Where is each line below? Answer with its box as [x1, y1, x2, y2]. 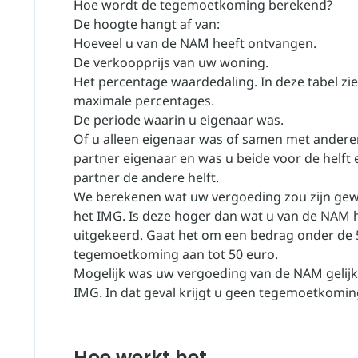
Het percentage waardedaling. [74, 73, 261, 90]
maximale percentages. [74, 92, 214, 109]
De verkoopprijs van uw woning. [74, 54, 268, 71]
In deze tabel [261, 73, 338, 90]
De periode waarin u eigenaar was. [74, 111, 284, 129]
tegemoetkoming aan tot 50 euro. [74, 245, 278, 263]
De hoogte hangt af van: [74, 15, 220, 33]
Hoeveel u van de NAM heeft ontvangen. [74, 34, 316, 52]
